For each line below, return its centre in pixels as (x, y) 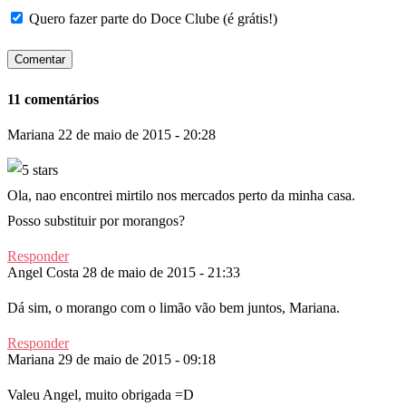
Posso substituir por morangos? (96, 220)
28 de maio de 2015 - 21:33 (161, 272)
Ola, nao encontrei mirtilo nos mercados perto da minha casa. (181, 195)
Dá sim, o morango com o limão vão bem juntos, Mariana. (174, 307)
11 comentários (53, 99)
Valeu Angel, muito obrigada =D (101, 394)
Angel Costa (43, 272)
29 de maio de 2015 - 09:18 (137, 359)
